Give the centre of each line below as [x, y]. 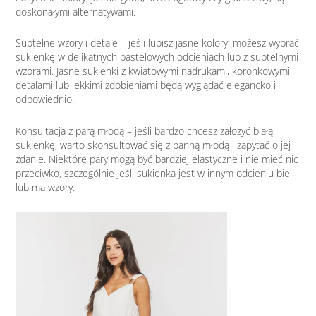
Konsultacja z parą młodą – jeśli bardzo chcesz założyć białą [145, 130]
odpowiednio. [45, 99]
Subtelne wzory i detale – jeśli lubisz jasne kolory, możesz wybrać [158, 43]
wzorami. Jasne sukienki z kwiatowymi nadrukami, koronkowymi [153, 71]
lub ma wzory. [45, 187]
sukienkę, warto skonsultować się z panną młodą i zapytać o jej [153, 145]
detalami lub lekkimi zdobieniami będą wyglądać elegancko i [146, 85]
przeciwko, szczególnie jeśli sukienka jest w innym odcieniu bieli [155, 173]
